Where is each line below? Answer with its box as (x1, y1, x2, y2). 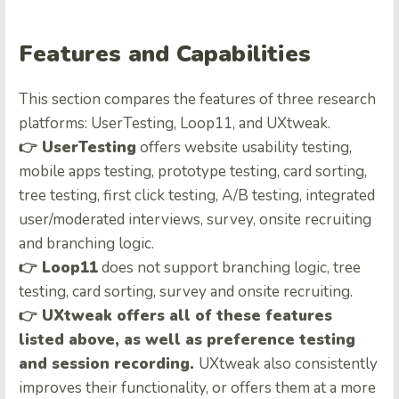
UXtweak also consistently (199, 354, 378, 375)
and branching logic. (19, 233, 154, 255)
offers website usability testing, (136, 137, 352, 159)
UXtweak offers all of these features (42, 305, 332, 327)
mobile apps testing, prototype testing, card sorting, (19, 161, 367, 183)
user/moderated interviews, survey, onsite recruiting (19, 209, 371, 231)
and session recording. (19, 354, 199, 375)
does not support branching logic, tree (98, 257, 361, 279)
